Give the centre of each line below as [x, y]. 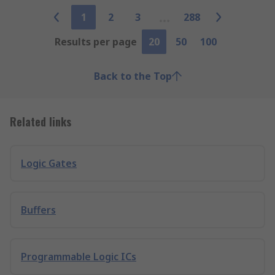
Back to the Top [133, 76]
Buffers [38, 210]
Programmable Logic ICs [79, 257]
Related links [41, 122]
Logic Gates [49, 163]
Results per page [96, 42]
